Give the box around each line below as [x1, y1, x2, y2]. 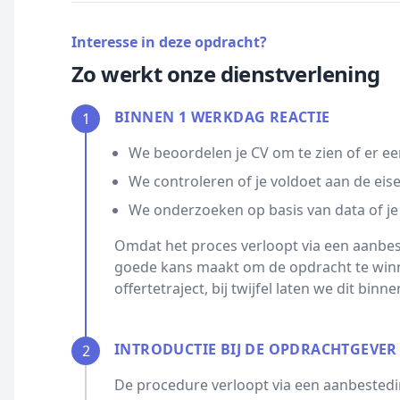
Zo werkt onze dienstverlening [71, 59, 380, 88]
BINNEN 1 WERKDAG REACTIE [114, 107, 330, 127]
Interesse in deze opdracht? [71, 32, 267, 52]
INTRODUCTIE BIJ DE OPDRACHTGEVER [114, 339, 397, 359]
